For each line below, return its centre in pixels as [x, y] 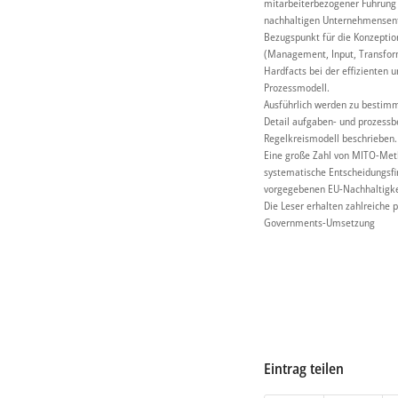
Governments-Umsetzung [319, 222]
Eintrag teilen [304, 368]
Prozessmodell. [297, 87]
